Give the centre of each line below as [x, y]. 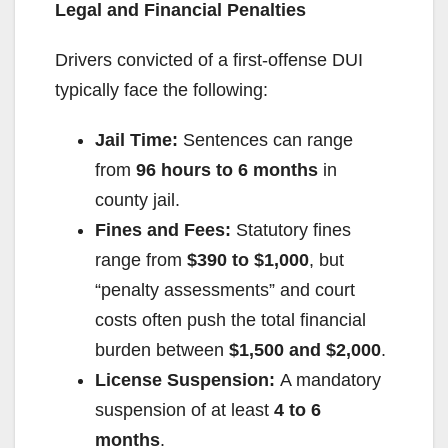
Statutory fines [291, 230]
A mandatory [328, 380]
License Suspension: [185, 380]
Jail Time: [136, 140]
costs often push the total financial [230, 320]
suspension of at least [184, 410]
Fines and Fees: [163, 230]
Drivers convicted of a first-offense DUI [209, 60]
